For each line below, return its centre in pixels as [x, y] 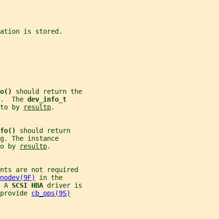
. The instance [31, 139]
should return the [49, 92]
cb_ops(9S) [51, 193]
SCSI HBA [29, 186]
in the [49, 178]
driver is [65, 186]
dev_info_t [47, 99]
